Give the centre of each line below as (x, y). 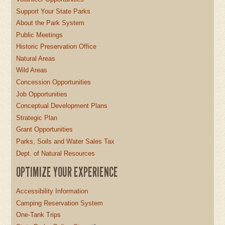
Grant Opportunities (45, 130)
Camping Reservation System (60, 203)
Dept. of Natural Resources (56, 153)
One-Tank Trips (39, 215)
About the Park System (50, 23)
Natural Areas (36, 58)
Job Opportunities (42, 94)
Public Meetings (40, 35)
